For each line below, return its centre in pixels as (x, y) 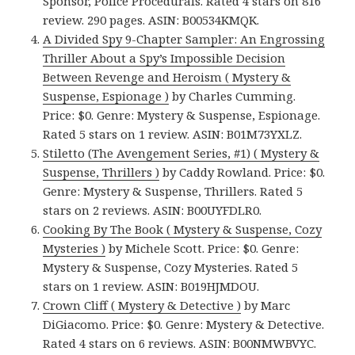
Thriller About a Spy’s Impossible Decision (164, 58)
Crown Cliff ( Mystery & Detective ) (142, 305)
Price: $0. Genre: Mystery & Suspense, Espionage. (182, 115)
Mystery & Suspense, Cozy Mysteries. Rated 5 (171, 267)
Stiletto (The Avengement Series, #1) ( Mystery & (181, 153)
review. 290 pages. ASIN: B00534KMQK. (151, 20)
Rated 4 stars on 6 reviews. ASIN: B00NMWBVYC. (180, 344)
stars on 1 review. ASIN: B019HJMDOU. (151, 286)
